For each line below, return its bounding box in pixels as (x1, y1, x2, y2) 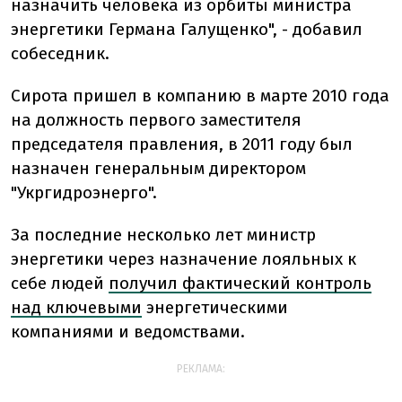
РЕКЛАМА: (177, 363, 225, 376)
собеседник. (11, 43, 109, 65)
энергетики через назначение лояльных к (11, 249, 356, 270)
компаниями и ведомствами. (11, 321, 245, 343)
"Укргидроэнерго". (11, 182, 157, 204)
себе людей (11, 273, 104, 294)
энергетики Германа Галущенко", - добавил (11, 19, 363, 40)
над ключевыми (11, 297, 142, 319)
